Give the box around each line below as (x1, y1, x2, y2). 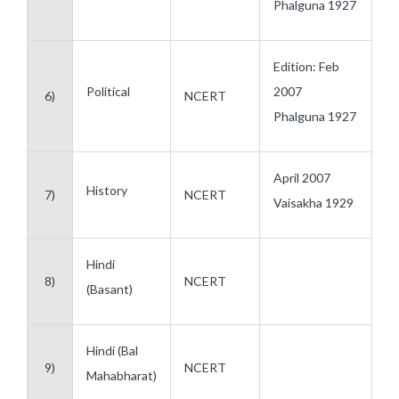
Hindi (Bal (86, 343, 138, 358)
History (86, 183, 127, 198)
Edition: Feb (273, 59, 339, 74)
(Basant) (86, 281, 133, 297)
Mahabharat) (86, 368, 157, 383)
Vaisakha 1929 (273, 195, 354, 210)
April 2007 (273, 170, 330, 185)
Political (86, 84, 130, 99)
